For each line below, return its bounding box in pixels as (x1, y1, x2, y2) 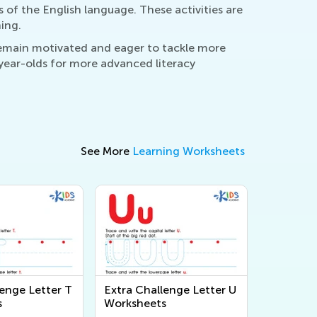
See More (81, 144, 132, 158)
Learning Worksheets (132, 144, 245, 158)
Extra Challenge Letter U (104, 282, 236, 296)
